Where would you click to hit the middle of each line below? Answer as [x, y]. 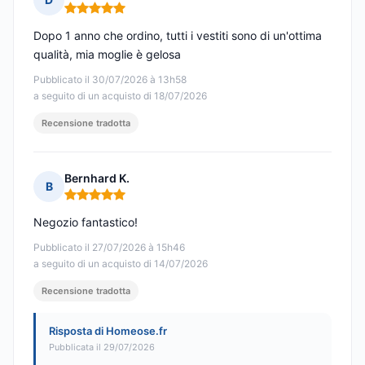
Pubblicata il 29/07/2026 [102, 347]
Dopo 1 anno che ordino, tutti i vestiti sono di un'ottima [178, 36]
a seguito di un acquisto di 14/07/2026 [121, 264]
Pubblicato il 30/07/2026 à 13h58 [110, 80]
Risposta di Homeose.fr [108, 331]
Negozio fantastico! [86, 222]
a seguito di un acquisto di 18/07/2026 [120, 96]
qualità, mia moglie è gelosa [107, 55]
